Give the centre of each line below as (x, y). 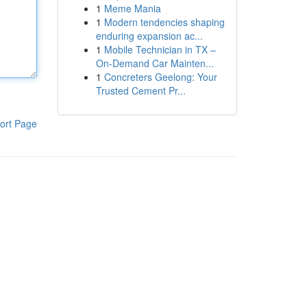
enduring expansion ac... (149, 36)
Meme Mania (132, 8)
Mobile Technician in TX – (160, 49)
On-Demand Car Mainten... (155, 63)
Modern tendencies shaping (164, 22)
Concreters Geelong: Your (160, 77)
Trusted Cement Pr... (140, 90)
